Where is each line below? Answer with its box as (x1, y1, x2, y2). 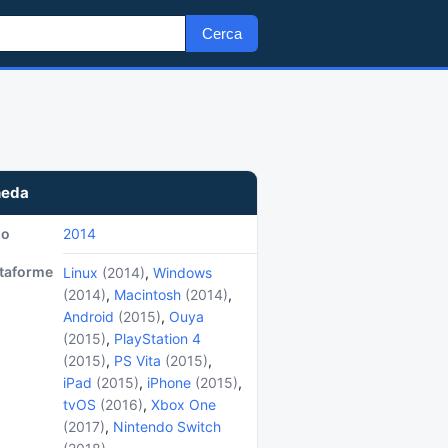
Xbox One (151, 396, 216, 413)
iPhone (147, 374, 191, 391)
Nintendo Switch (113, 418, 221, 435)
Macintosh (114, 286, 181, 303)
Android (63, 308, 114, 325)
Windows (153, 264, 212, 281)
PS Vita (114, 352, 161, 369)
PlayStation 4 (114, 330, 201, 347)
